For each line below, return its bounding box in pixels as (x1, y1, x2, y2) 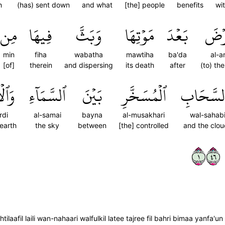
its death (125, 61, 154, 69)
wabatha (74, 50, 103, 59)
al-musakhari (123, 110, 165, 119)
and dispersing (64, 61, 113, 69)
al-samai (33, 110, 61, 119)
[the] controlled (119, 121, 169, 130)
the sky (35, 121, 59, 130)
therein (29, 61, 52, 69)
